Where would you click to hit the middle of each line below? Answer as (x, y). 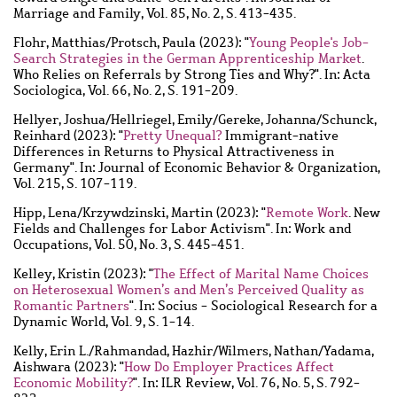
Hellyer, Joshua (59, 120)
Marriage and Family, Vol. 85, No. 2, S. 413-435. (155, 14)
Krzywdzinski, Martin (148, 213)
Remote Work (307, 213)
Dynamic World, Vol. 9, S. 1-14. (104, 322)
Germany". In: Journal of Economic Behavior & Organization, (196, 168)
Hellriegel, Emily (162, 120)
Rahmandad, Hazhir (153, 351)
